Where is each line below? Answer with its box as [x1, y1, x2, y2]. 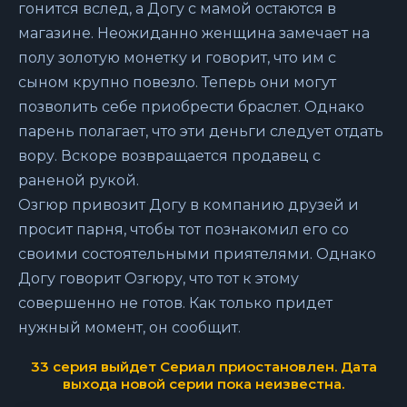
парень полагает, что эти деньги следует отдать [18, 123, 383, 140]
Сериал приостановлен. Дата [159, 358, 377, 375]
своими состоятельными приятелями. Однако [18, 245, 376, 263]
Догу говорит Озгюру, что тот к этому [18, 270, 299, 287]
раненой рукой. [18, 172, 139, 189]
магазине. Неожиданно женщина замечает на [18, 25, 370, 42]
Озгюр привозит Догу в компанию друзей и [18, 196, 359, 213]
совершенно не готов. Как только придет [18, 294, 333, 312]
